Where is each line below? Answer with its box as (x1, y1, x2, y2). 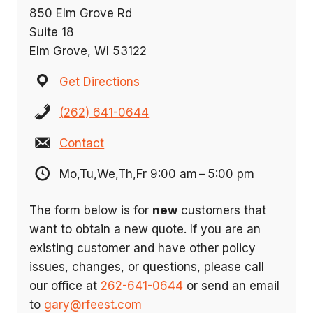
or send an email (183, 279, 279, 293)
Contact (59, 136, 105, 150)
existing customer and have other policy (29, 241, 256, 256)
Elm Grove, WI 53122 (29, 43, 147, 58)
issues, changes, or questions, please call (29, 260, 264, 275)
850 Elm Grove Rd (29, 6, 132, 20)
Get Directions (59, 74, 140, 89)
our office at (29, 279, 101, 293)
